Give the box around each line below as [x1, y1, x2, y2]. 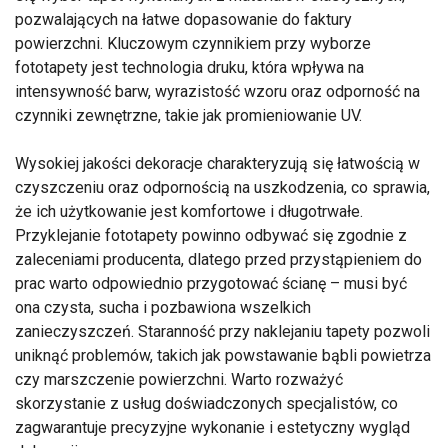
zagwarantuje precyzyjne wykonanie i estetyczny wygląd [15, 418, 410, 438]
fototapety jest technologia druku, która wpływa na [15, 58, 364, 78]
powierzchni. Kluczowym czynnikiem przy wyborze [15, 34, 371, 54]
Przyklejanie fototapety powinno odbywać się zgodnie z [15, 226, 407, 246]
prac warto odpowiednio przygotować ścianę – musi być [15, 274, 407, 294]
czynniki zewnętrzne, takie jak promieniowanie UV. [15, 106, 362, 126]
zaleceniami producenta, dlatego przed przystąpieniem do [15, 250, 422, 270]
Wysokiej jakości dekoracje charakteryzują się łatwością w [15, 154, 420, 174]
